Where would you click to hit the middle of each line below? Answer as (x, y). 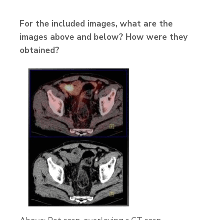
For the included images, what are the (96, 24)
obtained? (40, 50)
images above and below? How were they (104, 37)
